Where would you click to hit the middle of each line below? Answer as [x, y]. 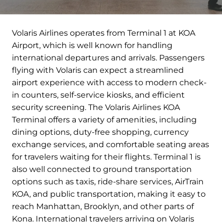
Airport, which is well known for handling [92, 46]
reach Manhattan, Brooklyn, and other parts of [103, 207]
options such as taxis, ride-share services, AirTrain [108, 182]
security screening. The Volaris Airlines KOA [96, 108]
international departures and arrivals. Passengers [108, 58]
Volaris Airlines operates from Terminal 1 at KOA [104, 33]
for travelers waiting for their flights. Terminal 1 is [106, 157]
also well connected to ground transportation [102, 169]
